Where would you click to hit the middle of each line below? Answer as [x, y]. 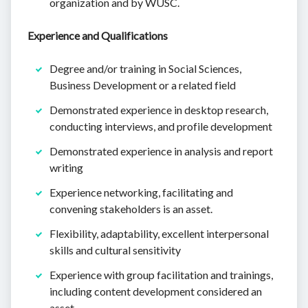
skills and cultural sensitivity [115, 250]
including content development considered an [156, 291]
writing [66, 168]
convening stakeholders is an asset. [131, 209]
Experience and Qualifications [98, 36]
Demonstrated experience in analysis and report [161, 151]
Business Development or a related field [143, 85]
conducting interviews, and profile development [161, 126]
